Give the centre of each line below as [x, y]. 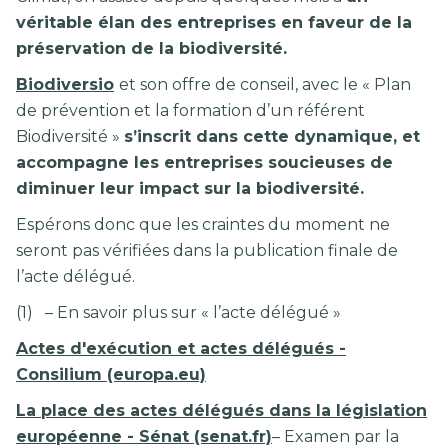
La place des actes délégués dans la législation [221, 411]
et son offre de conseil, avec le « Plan [265, 85]
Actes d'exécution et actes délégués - [181, 349]
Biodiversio [65, 85]
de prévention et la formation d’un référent [190, 111]
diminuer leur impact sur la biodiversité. [192, 189]
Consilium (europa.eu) [111, 375]
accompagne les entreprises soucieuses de [204, 163]
